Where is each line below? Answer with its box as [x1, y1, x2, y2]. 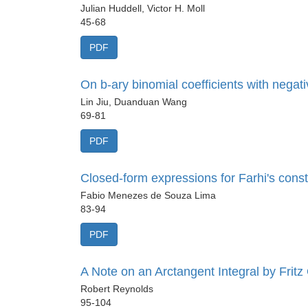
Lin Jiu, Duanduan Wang [80, 96, 187, 108]
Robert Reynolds [80, 283, 153, 295]
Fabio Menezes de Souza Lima [80, 190, 216, 201]
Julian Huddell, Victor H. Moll [80, 3, 205, 14]
